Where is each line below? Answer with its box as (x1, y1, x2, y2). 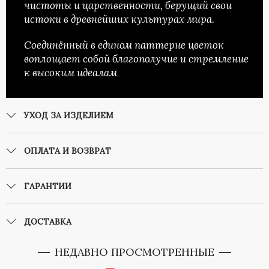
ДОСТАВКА (24, 216, 71, 228)
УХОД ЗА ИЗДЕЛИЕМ (24, 110, 113, 121)
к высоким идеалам (24, 66, 117, 80)
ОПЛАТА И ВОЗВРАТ (24, 145, 111, 157)
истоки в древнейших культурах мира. (24, 13, 217, 26)
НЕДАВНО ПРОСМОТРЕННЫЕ (55, 245, 214, 259)
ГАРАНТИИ (24, 181, 71, 192)
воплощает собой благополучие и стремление (24, 52, 249, 66)
